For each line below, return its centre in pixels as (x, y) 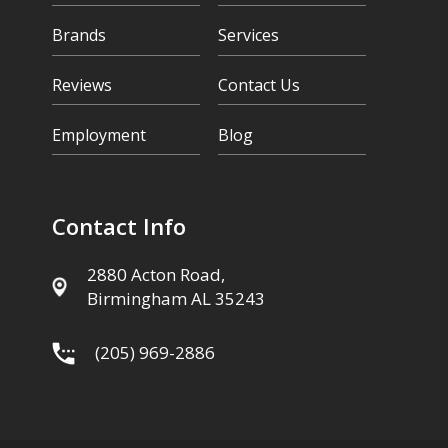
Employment (99, 134)
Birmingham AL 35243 (176, 299)
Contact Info (119, 226)
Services (248, 35)
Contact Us (258, 85)
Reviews (82, 85)
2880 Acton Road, (156, 275)
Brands (79, 35)
